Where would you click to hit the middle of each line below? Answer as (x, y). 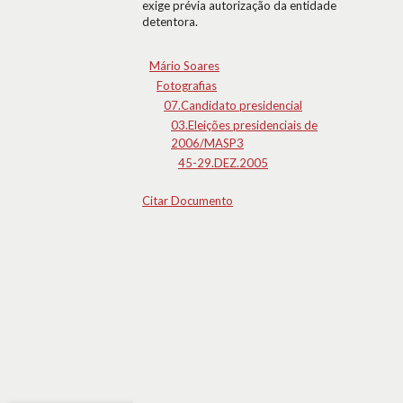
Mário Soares (184, 66)
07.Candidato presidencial (233, 105)
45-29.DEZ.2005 (223, 163)
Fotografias (187, 85)
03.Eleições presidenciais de (244, 125)
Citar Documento (188, 201)
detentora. (170, 22)
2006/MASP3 (207, 143)
